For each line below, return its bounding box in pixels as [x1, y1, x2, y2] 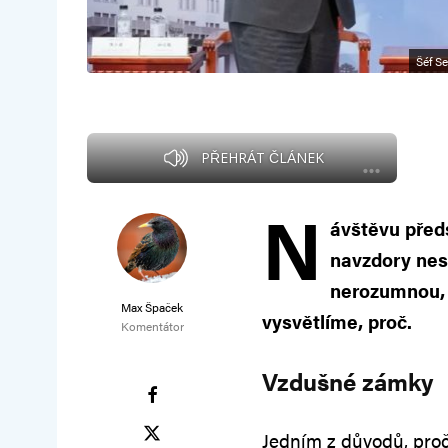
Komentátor [120, 317, 184, 336]
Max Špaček [121, 298, 183, 317]
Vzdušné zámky [262, 364, 433, 399]
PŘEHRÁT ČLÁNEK [200, 148, 324, 168]
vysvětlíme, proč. [262, 308, 412, 336]
